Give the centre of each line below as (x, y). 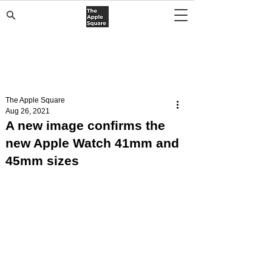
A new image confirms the (85, 125)
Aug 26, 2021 (28, 111)
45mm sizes (42, 161)
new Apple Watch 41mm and (92, 143)
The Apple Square (35, 100)
